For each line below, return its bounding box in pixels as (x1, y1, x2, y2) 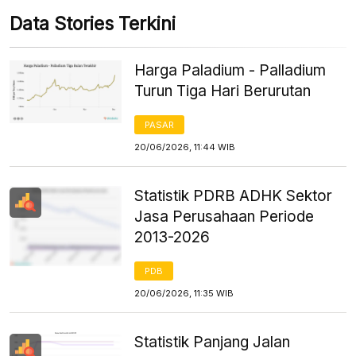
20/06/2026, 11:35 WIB (134, 287, 234, 299)
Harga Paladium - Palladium (134, 60, 327, 79)
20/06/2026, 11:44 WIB (134, 141, 236, 153)
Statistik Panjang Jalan (134, 332, 291, 351)
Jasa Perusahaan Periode (134, 207, 315, 226)
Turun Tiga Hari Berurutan (134, 81, 311, 100)
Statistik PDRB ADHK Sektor (134, 186, 333, 205)
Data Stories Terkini (10, 12, 176, 35)
